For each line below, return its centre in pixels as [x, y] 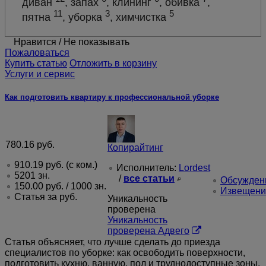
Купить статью [36, 64]
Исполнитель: [148, 168]
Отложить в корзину [113, 64]
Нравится [35, 42]
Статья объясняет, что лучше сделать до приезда [113, 242]
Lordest [194, 168]
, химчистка [140, 17]
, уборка [84, 17]
